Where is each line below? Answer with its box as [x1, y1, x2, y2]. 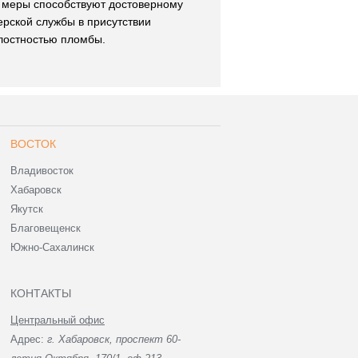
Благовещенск [10, 222, 81, 235]
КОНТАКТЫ [10, 287, 71, 300]
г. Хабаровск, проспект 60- [47, 333, 181, 346]
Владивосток [10, 165, 74, 177]
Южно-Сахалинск [10, 241, 94, 254]
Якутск [10, 203, 43, 216]
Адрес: [10, 333, 47, 346]
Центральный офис [10, 314, 105, 327]
